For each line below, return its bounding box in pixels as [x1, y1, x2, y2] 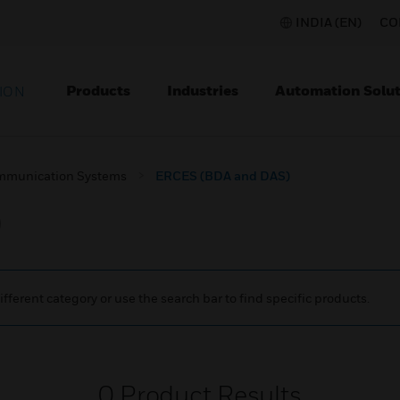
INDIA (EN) [296, 14, 362, 29]
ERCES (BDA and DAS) [155, 168, 290, 183]
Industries [167, 81, 238, 99]
